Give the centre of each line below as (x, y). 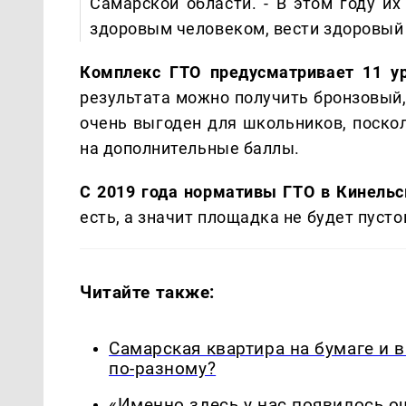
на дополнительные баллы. (190, 148)
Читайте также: (148, 292)
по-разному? (163, 368)
